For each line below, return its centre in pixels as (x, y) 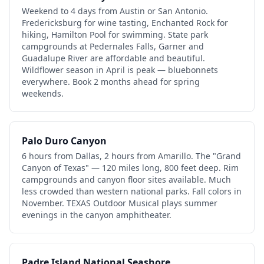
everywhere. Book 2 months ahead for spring (111, 81)
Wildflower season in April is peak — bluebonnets (120, 70)
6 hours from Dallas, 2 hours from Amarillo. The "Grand (131, 156)
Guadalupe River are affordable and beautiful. (113, 58)
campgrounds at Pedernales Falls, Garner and (113, 46)
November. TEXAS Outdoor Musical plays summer (120, 203)
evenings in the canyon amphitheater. (97, 214)
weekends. (43, 93)
